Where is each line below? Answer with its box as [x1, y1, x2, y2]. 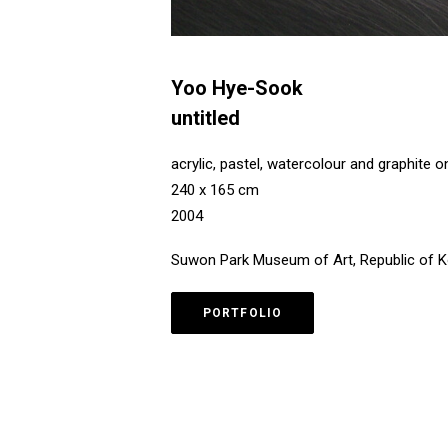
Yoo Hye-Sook [170, 76, 303, 100]
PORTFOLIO [202, 306, 283, 320]
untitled [170, 106, 240, 130]
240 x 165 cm [170, 181, 259, 199]
